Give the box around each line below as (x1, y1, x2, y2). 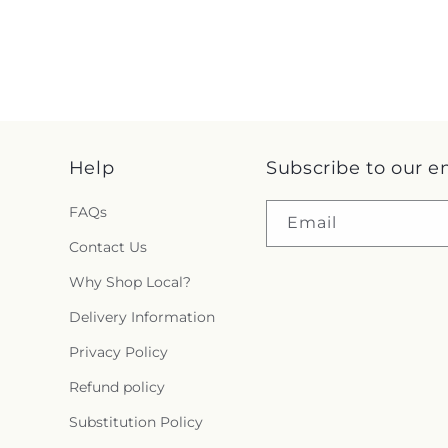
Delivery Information (68, 308, 215, 327)
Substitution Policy (68, 413, 203, 432)
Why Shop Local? (68, 273, 191, 292)
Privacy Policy (68, 343, 168, 362)
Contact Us (68, 238, 147, 257)
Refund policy (68, 378, 165, 397)
